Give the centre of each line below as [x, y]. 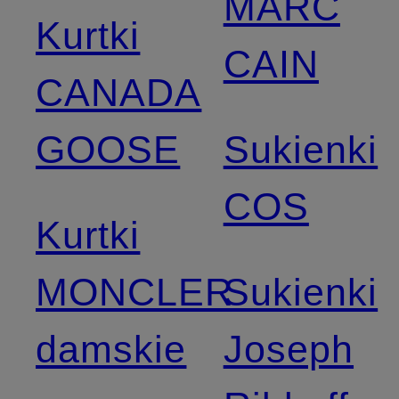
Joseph [289, 349]
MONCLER [135, 292]
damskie [111, 349]
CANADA [119, 92]
